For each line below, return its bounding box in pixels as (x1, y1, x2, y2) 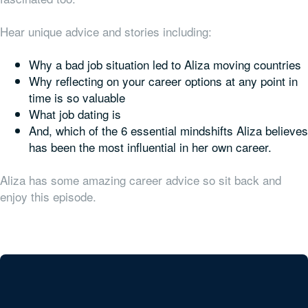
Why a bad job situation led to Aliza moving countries (29, 56, 301, 73)
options (185, 72, 222, 89)
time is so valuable (29, 89, 129, 106)
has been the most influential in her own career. (29, 138, 275, 155)
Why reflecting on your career (29, 72, 185, 89)
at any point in (222, 72, 298, 89)
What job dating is (29, 105, 121, 122)
